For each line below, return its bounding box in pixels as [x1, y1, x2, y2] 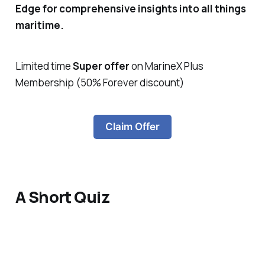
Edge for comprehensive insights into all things [15, 1, 246, 15]
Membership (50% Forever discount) [15, 75, 184, 89]
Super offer [72, 59, 131, 73]
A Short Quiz [15, 185, 110, 208]
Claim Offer [105, 121, 160, 133]
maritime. [15, 18, 64, 32]
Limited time [15, 59, 73, 73]
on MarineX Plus [131, 59, 203, 73]
